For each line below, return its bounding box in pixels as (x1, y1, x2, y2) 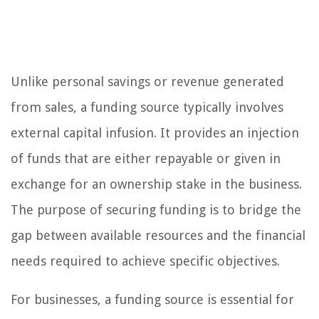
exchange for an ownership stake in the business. (11, 177, 302, 192)
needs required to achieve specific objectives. (11, 253, 280, 269)
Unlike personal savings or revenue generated (11, 74, 284, 90)
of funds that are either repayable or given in (11, 151, 281, 167)
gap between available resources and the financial (11, 228, 305, 244)
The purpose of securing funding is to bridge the (11, 202, 301, 218)
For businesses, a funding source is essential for (11, 292, 294, 308)
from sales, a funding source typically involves (11, 100, 283, 115)
